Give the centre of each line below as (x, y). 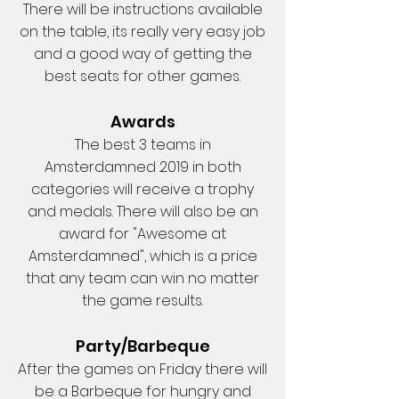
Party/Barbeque (142, 346)
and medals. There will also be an (142, 212)
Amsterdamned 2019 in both (142, 167)
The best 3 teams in (142, 145)
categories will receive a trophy (142, 189)
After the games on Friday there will (142, 369)
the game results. (142, 301)
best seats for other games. (142, 76)
